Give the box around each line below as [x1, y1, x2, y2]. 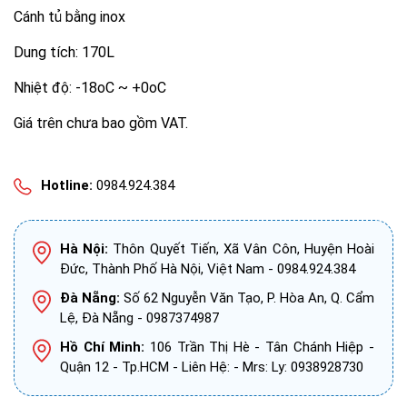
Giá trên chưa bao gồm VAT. [14, 114, 188, 132]
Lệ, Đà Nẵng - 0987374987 [60, 310, 219, 327]
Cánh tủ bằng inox [14, 7, 125, 25]
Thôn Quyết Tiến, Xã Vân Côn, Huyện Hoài [108, 241, 375, 258]
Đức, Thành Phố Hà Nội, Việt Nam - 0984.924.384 [60, 261, 355, 278]
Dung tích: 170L [14, 43, 114, 61]
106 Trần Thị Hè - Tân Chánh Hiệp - [144, 339, 375, 356]
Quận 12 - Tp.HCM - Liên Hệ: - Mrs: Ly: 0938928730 [60, 359, 363, 376]
